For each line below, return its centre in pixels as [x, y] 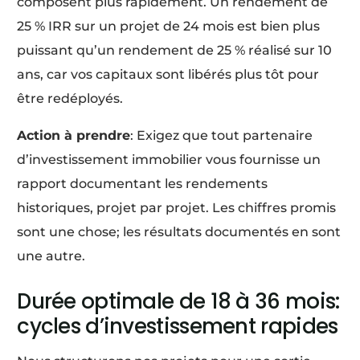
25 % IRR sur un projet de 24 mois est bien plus [169, 26]
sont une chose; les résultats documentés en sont [179, 231]
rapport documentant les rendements [143, 183]
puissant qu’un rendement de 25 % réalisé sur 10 [175, 50]
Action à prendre [74, 135]
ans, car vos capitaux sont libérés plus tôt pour [168, 74]
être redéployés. [70, 98]
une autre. [51, 256]
